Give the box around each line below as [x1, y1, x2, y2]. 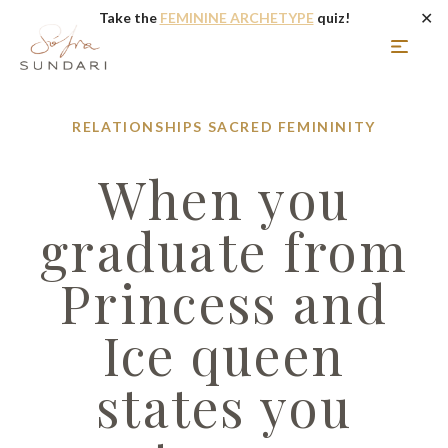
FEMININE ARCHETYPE [159, 9, 314, 26]
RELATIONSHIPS [72, 118, 203, 135]
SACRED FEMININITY [207, 118, 376, 135]
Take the [98, 9, 160, 26]
